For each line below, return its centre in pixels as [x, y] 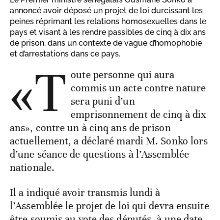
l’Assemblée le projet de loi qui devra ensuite [110, 206]
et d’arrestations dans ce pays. [65, 54]
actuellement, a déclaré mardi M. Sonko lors [109, 141]
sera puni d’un [103, 101]
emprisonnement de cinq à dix [139, 115]
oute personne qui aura [123, 75]
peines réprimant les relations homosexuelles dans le [108, 22]
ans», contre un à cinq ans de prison [90, 128]
